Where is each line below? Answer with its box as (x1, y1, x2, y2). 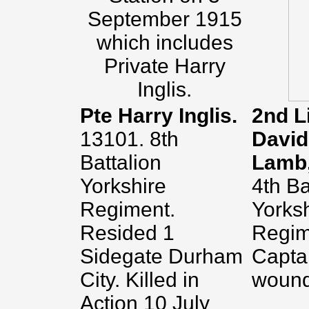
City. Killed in (80, 268, 199, 291)
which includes (96, 31, 233, 54)
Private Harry (103, 54, 226, 77)
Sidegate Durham (80, 245, 243, 268)
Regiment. (80, 198, 175, 221)
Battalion (80, 151, 161, 174)
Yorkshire (80, 175, 166, 197)
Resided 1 (80, 221, 175, 244)
